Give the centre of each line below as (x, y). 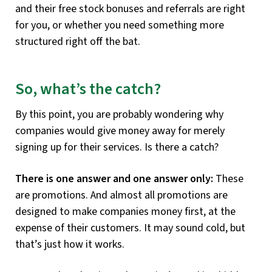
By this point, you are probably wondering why (119, 115)
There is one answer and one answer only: (114, 179)
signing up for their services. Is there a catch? (117, 148)
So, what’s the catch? (88, 89)
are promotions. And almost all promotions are (121, 195)
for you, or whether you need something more (120, 25)
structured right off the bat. (78, 41)
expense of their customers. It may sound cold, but (130, 228)
